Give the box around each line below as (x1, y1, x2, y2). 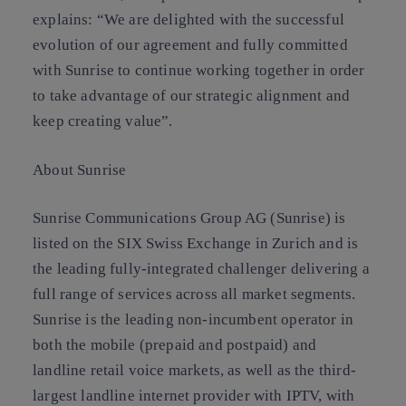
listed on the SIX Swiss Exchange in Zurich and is (33, 235, 359, 252)
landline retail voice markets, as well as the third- (33, 362, 356, 379)
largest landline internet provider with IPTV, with (33, 387, 355, 404)
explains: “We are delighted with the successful (33, 11, 344, 28)
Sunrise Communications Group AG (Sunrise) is (33, 209, 346, 227)
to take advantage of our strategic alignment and (33, 87, 351, 104)
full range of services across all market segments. (33, 285, 356, 303)
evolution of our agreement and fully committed (33, 36, 348, 53)
